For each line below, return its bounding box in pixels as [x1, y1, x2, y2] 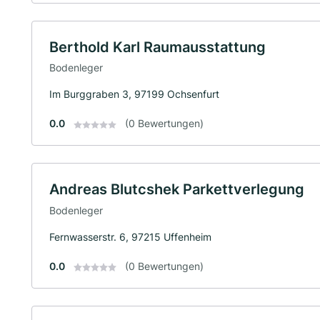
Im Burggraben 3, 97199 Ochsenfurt [49, 88, 219, 101]
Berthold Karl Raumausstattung [49, 38, 266, 56]
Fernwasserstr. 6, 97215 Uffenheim [49, 230, 211, 243]
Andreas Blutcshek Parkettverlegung [49, 181, 304, 199]
